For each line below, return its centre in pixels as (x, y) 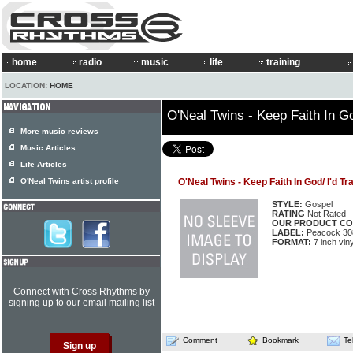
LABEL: (288, 232)
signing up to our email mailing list (81, 303)
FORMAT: (292, 242)
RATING (288, 214)
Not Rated (325, 214)
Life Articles (44, 164)
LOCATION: (27, 85)
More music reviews (59, 131)
